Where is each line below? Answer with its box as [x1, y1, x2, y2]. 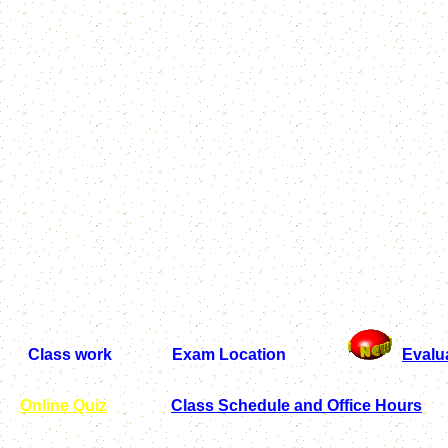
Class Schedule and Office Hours [171, 397, 422, 414]
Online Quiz [20, 397, 107, 414]
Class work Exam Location [28, 346, 290, 363]
